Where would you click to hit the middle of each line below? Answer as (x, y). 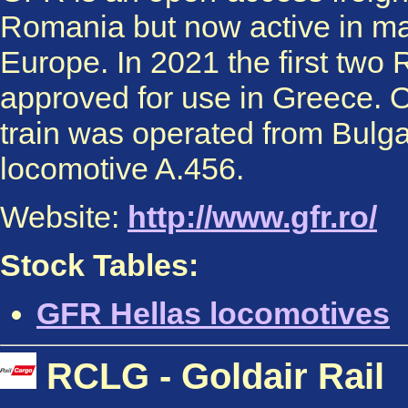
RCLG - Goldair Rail (210, 376)
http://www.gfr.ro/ (252, 217)
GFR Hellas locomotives (213, 313)
